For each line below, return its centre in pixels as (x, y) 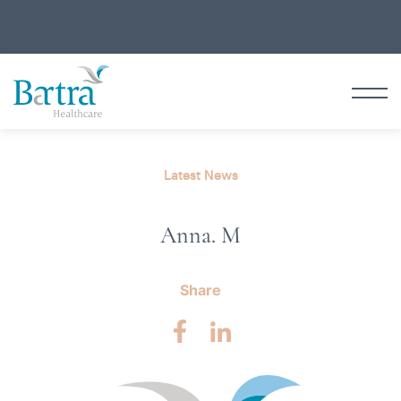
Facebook (247, 334)
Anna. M (200, 235)
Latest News (200, 175)
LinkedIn (284, 334)
